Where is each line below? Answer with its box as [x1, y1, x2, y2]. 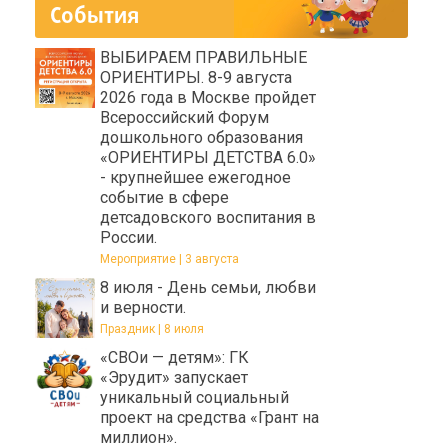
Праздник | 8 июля [100, 321, 204, 336]
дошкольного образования [100, 127, 303, 147]
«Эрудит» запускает [100, 367, 248, 387]
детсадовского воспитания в [100, 207, 316, 227]
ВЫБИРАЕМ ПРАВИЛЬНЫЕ [100, 47, 307, 67]
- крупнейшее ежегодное [100, 167, 291, 187]
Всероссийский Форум [100, 107, 269, 127]
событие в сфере [100, 187, 229, 207]
